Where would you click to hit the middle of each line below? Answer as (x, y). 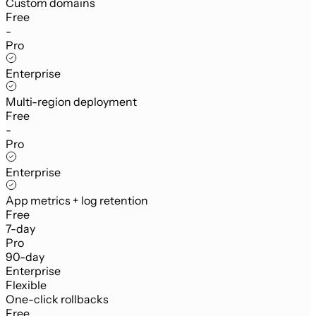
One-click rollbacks (57, 299)
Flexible (26, 285)
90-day (25, 257)
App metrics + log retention (77, 201)
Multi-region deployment (71, 102)
